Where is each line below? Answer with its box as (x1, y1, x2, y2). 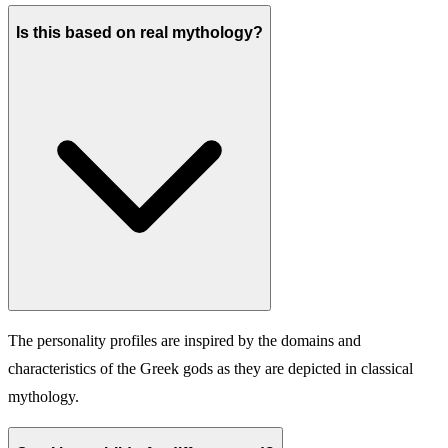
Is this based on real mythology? (16, 24, 263, 41)
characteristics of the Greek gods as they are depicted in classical (8, 359, 413, 377)
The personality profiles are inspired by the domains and (8, 331, 361, 349)
